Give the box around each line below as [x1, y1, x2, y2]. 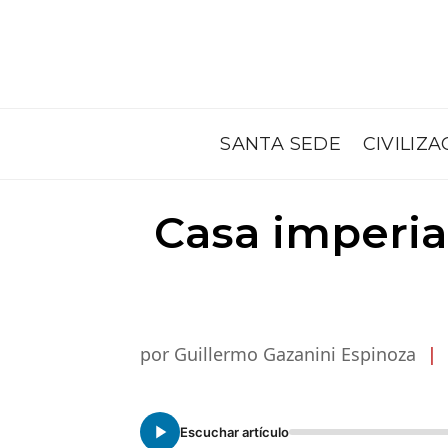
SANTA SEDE [220, 132, 341, 155]
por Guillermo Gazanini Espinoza [140, 342, 421, 366]
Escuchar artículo [180, 424, 289, 440]
